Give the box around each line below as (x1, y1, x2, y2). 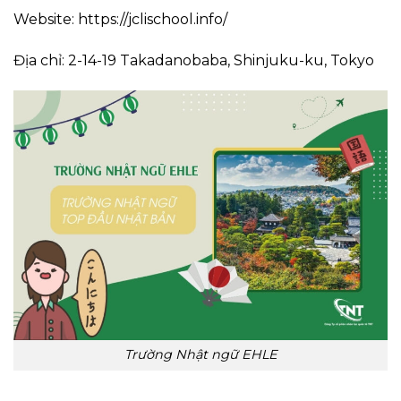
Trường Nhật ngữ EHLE (124, 346, 277, 363)
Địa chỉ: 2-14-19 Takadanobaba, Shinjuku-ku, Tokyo (13, 52, 374, 70)
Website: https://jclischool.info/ (13, 11, 227, 29)
